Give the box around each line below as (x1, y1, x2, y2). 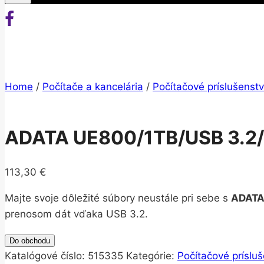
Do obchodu (9, 236, 50, 246)
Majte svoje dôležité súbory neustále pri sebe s (5, 192, 231, 204)
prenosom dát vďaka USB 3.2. (5, 208, 148, 220)
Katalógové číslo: (5, 250, 88, 262)
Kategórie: (126, 250, 177, 262)
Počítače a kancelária (42, 81, 143, 93)
